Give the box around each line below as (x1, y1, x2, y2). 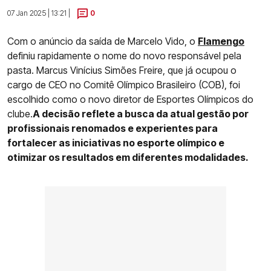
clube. (7, 107, 33, 120)
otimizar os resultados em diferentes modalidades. (7, 151, 249, 163)
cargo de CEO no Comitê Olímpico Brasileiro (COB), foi (7, 78, 240, 91)
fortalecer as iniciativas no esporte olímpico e (7, 136, 224, 149)
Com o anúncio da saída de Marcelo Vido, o (7, 34, 198, 47)
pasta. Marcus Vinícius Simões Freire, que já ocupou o (7, 64, 237, 76)
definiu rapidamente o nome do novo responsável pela (7, 49, 241, 62)
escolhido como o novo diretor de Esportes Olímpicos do (7, 93, 253, 105)
